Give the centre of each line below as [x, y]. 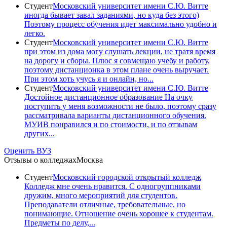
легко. [35, 33]
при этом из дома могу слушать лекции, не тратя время [120, 51]
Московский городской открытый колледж [127, 177]
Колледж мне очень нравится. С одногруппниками [112, 186]
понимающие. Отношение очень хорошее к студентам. [119, 213]
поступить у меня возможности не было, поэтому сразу [120, 106]
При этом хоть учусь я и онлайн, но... [89, 79]
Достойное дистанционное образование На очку [108, 97]
